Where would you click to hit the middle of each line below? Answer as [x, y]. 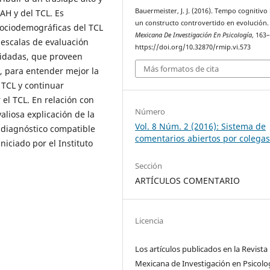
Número [150, 111]
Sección [149, 165]
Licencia [149, 220]
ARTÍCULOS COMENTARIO [188, 180]
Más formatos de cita [181, 68]
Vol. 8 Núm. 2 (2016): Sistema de [201, 126]
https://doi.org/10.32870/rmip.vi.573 [193, 47]
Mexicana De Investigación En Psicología [194, 35]
